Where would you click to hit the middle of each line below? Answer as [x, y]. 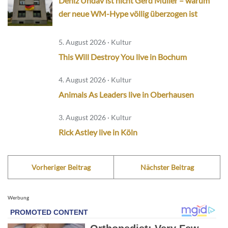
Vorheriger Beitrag [61, 167]
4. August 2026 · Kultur [95, 80]
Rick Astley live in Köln [98, 132]
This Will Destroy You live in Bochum [123, 57]
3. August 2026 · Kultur [95, 117]
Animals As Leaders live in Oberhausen [126, 94]
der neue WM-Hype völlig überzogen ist [128, 14]
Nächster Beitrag [167, 167]
